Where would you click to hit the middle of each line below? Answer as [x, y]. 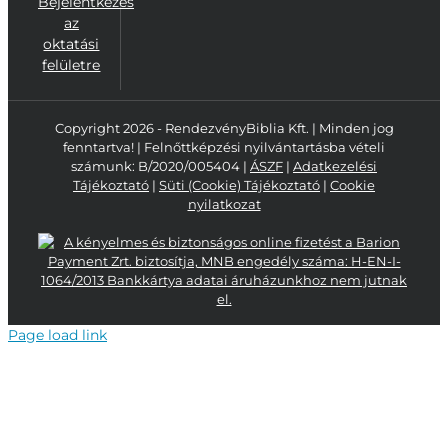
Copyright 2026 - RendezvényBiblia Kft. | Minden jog [224, 128]
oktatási [71, 44]
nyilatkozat [224, 204]
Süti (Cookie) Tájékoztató [239, 185]
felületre [71, 65]
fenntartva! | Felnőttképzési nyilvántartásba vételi [224, 147]
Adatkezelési [335, 166]
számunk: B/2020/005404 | [160, 166]
